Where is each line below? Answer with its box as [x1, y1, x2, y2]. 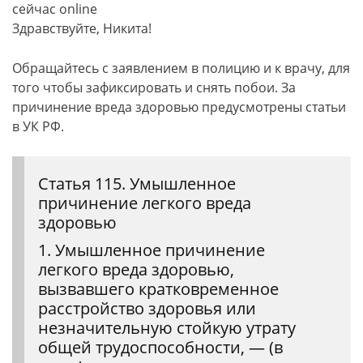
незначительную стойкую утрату [38, 316, 296, 339]
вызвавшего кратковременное [38, 277, 279, 300]
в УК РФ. [12, 117, 64, 135]
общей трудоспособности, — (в [38, 335, 283, 358]
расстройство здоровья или [38, 297, 256, 319]
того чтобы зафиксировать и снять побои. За [12, 78, 296, 96]
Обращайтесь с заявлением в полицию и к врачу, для [12, 58, 350, 77]
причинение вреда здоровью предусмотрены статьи [12, 97, 346, 116]
